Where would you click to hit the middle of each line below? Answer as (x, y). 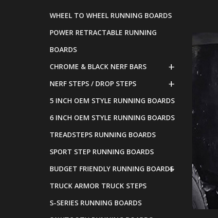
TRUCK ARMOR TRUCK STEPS (98, 186)
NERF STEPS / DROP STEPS (93, 83)
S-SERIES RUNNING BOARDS (96, 203)
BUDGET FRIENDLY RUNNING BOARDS (112, 169)
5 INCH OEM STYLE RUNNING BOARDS (112, 100)
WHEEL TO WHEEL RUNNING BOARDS (111, 15)
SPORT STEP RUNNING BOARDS (102, 152)
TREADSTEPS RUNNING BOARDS (103, 135)
